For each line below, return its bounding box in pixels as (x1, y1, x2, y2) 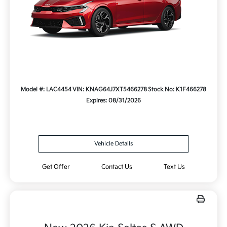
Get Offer (42, 163, 70, 171)
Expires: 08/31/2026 (86, 97, 141, 104)
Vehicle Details (94, 140, 133, 147)
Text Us (163, 163, 185, 171)
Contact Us (101, 163, 132, 171)
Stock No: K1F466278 (148, 86, 207, 93)
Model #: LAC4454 (20, 86, 71, 93)
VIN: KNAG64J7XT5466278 (72, 86, 147, 93)
